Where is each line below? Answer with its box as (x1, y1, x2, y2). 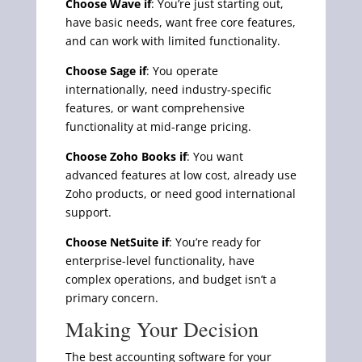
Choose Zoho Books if (65, 148, 187, 164)
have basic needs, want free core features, (65, 14, 296, 30)
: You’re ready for (168, 234, 261, 250)
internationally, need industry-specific (65, 81, 271, 97)
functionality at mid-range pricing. (65, 118, 251, 134)
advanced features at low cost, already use (65, 166, 297, 183)
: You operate (145, 62, 218, 78)
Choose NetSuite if (65, 234, 169, 250)
